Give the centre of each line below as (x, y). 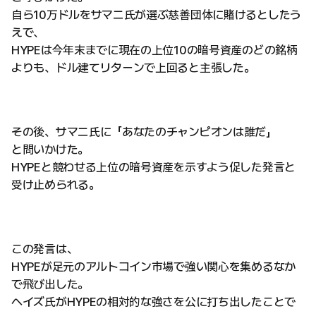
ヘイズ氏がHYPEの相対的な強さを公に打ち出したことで (153, 302)
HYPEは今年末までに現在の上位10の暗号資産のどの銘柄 (154, 50)
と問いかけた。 (50, 150)
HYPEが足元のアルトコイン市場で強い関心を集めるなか (153, 267)
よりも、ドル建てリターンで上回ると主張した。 (133, 68)
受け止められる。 (56, 185)
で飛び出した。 (50, 284)
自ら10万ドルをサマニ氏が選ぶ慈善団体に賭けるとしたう (156, 15)
